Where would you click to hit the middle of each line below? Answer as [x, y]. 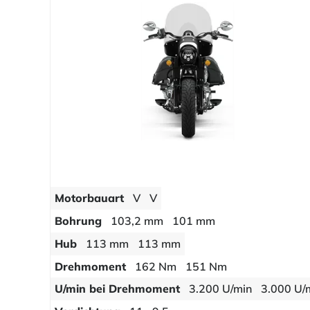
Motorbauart [90, 198]
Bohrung [79, 221]
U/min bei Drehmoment [118, 289]
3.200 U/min [221, 289]
